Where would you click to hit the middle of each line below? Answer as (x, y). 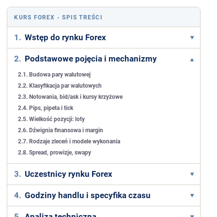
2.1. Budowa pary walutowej (54, 75)
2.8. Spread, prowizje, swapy (55, 153)
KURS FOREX (35, 17)
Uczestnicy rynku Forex (69, 174)
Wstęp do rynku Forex (66, 37)
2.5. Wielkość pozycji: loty (52, 119)
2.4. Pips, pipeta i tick (46, 108)
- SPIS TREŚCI (79, 17)
